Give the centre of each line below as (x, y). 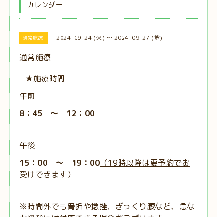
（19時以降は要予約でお (145, 163)
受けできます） (47, 175)
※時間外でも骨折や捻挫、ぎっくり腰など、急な (107, 207)
